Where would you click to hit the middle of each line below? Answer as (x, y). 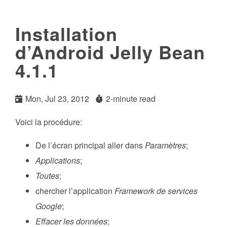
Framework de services (156, 191)
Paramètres (165, 145)
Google (49, 206)
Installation (66, 33)
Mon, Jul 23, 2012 (57, 99)
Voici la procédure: (49, 122)
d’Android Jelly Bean (110, 52)
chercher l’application (75, 191)
